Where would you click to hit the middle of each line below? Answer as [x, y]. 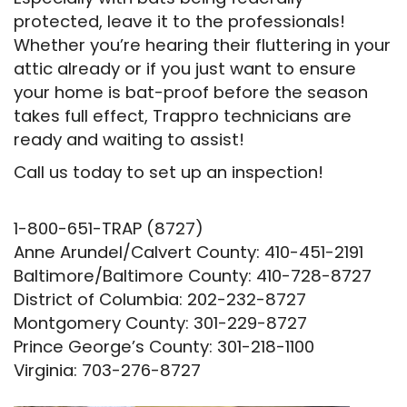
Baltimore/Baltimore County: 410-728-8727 [193, 276]
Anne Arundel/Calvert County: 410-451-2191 [189, 252]
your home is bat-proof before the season [191, 92]
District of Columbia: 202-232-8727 [160, 299]
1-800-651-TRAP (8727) [109, 228]
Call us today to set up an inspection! [169, 172]
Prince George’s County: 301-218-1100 [164, 347]
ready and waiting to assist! [129, 139]
